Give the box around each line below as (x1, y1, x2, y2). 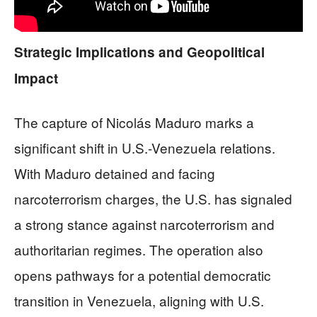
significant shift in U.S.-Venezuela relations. (14, 137, 275, 157)
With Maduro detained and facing (14, 163, 215, 183)
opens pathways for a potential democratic (14, 265, 271, 284)
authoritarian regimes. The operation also (14, 239, 263, 259)
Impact (14, 68, 58, 88)
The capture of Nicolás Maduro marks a (14, 112, 254, 132)
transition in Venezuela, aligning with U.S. (14, 290, 264, 310)
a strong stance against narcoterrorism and (14, 214, 275, 234)
